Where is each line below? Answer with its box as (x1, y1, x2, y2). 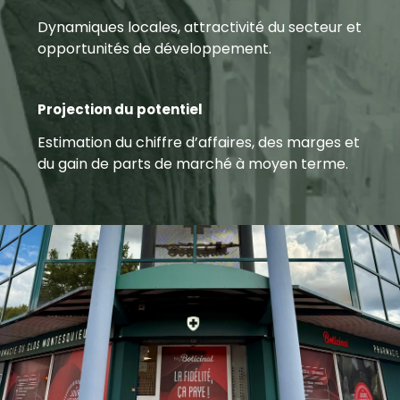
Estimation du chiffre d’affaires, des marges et (37, 132, 360, 154)
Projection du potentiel (37, 99, 203, 119)
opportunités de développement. (37, 38, 271, 60)
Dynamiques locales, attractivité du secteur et (37, 17, 362, 38)
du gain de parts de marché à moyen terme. (37, 154, 348, 175)
